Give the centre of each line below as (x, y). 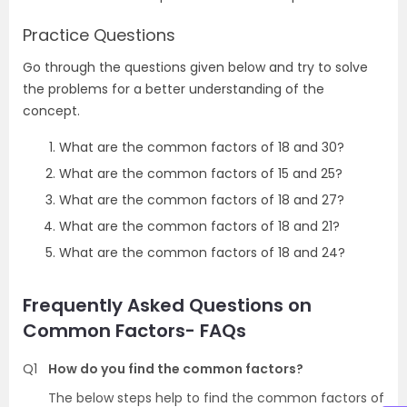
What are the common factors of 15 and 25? (201, 174)
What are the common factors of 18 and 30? (202, 147)
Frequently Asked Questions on (167, 305)
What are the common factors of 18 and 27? (202, 200)
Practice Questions (99, 35)
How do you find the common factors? (176, 369)
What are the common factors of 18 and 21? (199, 226)
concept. (51, 111)
